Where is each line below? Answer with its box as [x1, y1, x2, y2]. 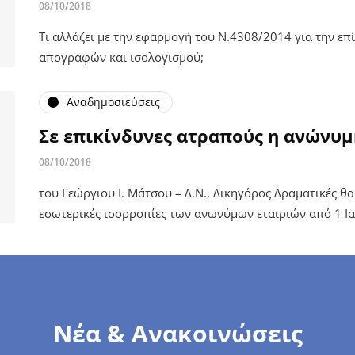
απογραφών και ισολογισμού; [39, 48, 204, 65]
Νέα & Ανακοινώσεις [52, 316, 303, 349]
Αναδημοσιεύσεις [67, 94, 160, 109]
